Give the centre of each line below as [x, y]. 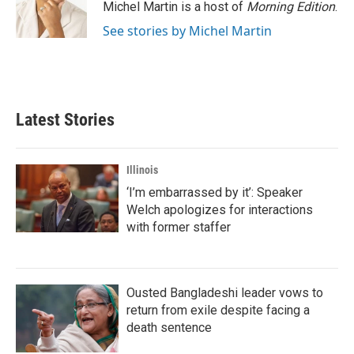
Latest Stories [65, 120]
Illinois [142, 170]
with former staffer [179, 227]
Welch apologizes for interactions [220, 210]
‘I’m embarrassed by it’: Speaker [215, 192]
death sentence [169, 328]
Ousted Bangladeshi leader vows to [225, 293]
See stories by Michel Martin [187, 31]
